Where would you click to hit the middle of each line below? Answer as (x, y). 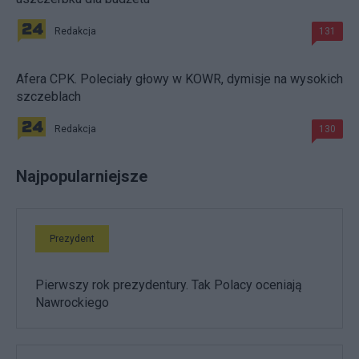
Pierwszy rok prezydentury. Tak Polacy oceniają (169, 284)
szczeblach (48, 96)
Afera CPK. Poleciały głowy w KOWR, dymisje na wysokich (179, 79)
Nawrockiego (72, 302)
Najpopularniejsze (82, 176)
